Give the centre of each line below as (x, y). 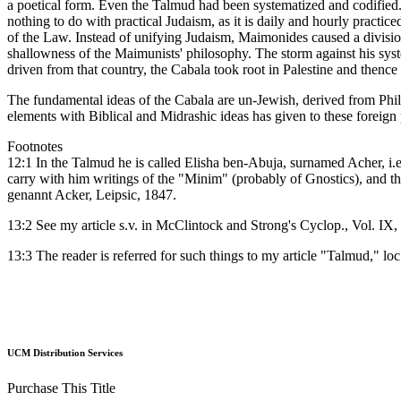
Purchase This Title (61, 388)
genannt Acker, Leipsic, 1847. (92, 195)
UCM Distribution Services (65, 353)
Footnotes (35, 147)
